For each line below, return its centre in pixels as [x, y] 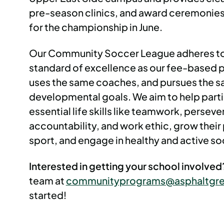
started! [48, 195]
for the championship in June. [95, 27]
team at [47, 180]
